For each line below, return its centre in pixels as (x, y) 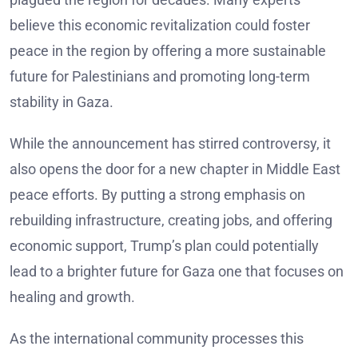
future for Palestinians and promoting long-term (160, 77)
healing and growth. (72, 297)
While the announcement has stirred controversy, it (170, 144)
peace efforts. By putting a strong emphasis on (157, 195)
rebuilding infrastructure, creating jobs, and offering (171, 221)
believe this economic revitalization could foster (160, 26)
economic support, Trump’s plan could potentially (164, 246)
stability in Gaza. (62, 102)
